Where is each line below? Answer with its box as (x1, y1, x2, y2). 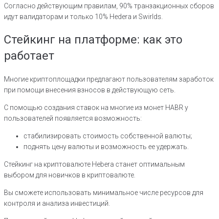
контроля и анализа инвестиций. (4, 199, 110, 208)
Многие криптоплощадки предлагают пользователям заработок (4, 75, 214, 84)
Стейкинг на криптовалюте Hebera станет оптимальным (4, 160, 185, 169)
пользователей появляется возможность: (4, 114, 142, 123)
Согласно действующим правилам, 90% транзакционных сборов (4, 2, 214, 10)
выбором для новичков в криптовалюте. (4, 171, 135, 179)
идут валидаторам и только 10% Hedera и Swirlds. (4, 13, 163, 21)
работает (4, 49, 54, 63)
